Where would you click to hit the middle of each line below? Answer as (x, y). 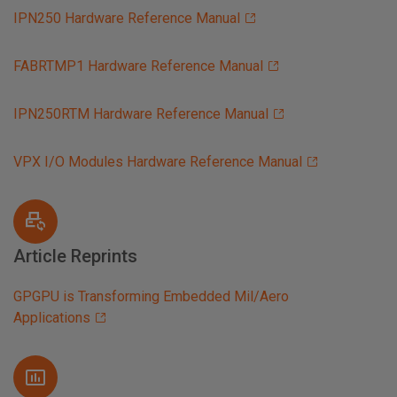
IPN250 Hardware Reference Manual (127, 19)
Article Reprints (75, 257)
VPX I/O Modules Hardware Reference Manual (158, 162)
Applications (52, 318)
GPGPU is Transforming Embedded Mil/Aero (151, 297)
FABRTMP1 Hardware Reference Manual (138, 66)
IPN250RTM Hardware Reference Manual (141, 114)
